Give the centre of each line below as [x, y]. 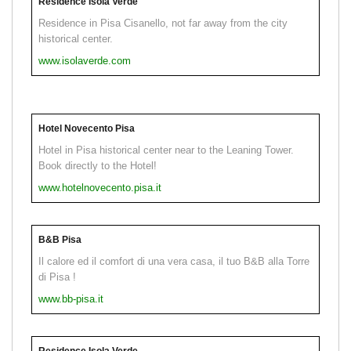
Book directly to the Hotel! [98, 165]
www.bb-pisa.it [71, 299]
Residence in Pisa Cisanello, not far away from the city [163, 23]
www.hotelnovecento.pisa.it [100, 187]
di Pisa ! [57, 277]
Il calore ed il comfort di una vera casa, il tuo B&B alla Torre [174, 261]
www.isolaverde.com [85, 60]
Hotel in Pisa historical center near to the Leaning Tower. [166, 150]
